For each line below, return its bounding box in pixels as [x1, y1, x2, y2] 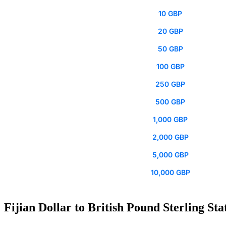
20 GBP [157, 27, 183, 36]
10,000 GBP [150, 168, 190, 177]
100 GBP [156, 62, 185, 71]
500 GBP [155, 97, 185, 106]
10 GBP [158, 9, 182, 18]
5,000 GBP [152, 150, 189, 159]
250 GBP [155, 80, 185, 89]
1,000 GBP [153, 115, 188, 124]
